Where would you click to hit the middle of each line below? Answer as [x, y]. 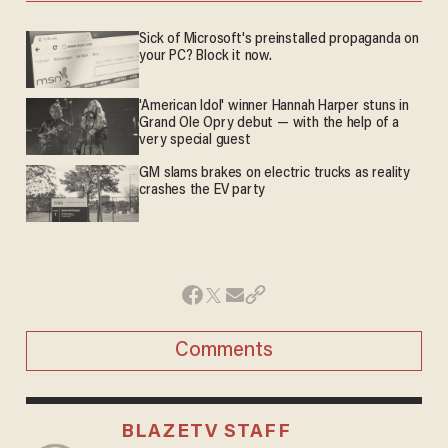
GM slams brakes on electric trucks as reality [274, 174]
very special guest [195, 141]
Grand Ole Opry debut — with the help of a [269, 124]
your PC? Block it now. [205, 57]
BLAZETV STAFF [205, 432]
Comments [224, 350]
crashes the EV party [202, 191]
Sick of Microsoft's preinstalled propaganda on [279, 40]
